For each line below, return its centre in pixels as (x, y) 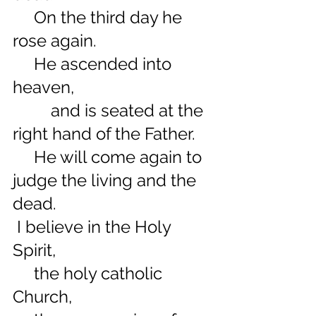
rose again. (55, 41)
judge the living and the (107, 180)
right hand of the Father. (104, 134)
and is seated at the (32, 110)
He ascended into (23, 64)
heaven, (43, 87)
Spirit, (34, 250)
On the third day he (23, 17)
